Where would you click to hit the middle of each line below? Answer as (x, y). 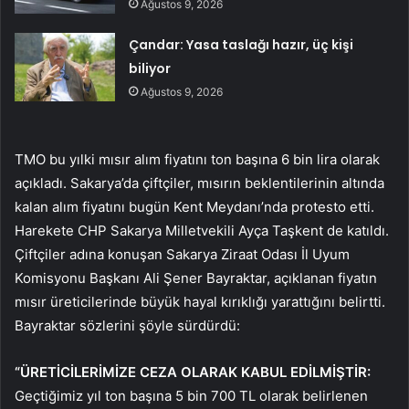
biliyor (150, 68)
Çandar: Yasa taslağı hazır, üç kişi (241, 44)
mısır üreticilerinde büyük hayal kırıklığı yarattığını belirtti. (200, 301)
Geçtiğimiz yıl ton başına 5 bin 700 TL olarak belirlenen (191, 395)
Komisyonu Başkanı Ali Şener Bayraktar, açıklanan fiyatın (196, 278)
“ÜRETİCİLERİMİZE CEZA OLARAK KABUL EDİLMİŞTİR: (193, 372)
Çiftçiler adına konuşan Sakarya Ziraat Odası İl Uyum (182, 254)
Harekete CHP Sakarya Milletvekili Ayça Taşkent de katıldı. (202, 230)
